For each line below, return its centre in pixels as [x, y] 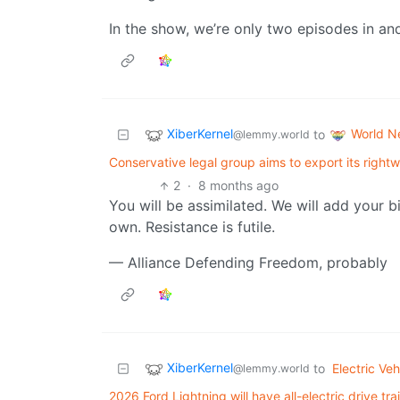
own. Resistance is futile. [192, 227]
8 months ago [239, 186]
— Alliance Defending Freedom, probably [248, 263]
